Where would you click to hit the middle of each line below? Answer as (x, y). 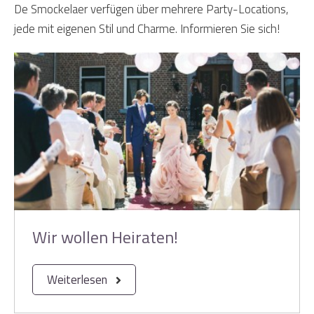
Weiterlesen (77, 280)
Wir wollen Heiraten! (105, 237)
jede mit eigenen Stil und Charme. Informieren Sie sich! (147, 29)
